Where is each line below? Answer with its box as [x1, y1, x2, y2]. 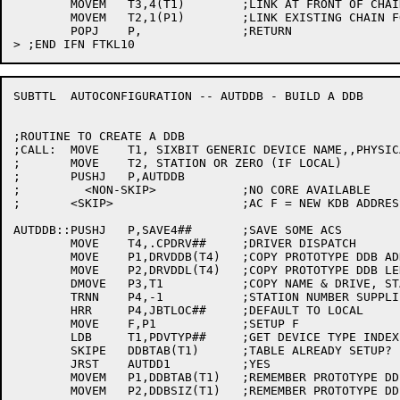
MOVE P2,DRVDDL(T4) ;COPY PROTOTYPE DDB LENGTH [13, 263, 71, 277]
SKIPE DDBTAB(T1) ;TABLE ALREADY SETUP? [13, 344, 71, 357]
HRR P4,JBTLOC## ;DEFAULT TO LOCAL [13, 304, 71, 317]
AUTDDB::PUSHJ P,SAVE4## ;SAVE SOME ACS [13, 223, 106, 237]
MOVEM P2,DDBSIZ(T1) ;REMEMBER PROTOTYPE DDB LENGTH [13, 384, 71, 397]
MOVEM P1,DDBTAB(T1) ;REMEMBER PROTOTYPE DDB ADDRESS [13, 371, 71, 384]
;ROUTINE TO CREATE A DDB [13, 129, 185, 143]
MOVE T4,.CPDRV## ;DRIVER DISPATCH [13, 237, 71, 250]
